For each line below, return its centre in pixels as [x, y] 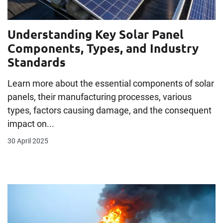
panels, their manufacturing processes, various [100, 97]
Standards [37, 62]
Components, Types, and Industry [103, 48]
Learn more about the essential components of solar [111, 83]
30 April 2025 [28, 141]
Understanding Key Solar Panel [96, 34]
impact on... [31, 123]
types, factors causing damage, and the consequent [110, 110]
